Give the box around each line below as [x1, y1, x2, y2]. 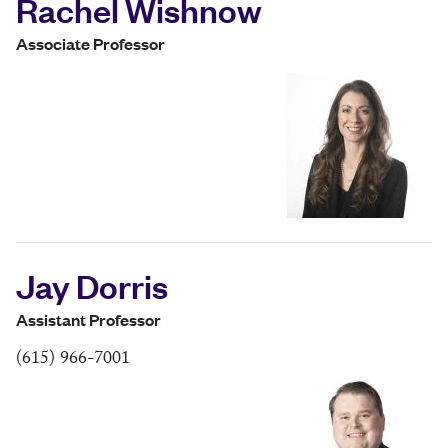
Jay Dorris [16, 263, 168, 308]
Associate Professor [16, 32, 165, 56]
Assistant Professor [16, 308, 161, 332]
